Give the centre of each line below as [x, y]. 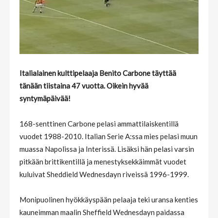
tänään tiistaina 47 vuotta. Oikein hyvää [84, 85]
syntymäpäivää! [45, 98]
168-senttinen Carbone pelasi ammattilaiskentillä [99, 123]
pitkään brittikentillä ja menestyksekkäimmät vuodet [103, 161]
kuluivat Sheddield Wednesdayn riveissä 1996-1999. [104, 174]
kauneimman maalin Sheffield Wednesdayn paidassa [102, 212]
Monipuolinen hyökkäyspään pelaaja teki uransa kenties [109, 199]
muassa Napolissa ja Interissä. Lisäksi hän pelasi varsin [107, 149]
